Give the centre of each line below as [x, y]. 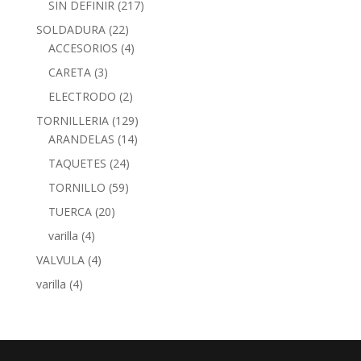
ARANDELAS [81, 139]
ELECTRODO [82, 96]
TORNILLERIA [72, 120]
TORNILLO [77, 187]
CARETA [69, 72]
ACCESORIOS [83, 48]
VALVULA [60, 259]
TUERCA [70, 211]
